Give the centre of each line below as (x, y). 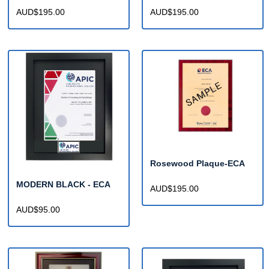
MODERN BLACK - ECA (63, 185)
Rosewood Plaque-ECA (198, 164)
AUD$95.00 (38, 210)
